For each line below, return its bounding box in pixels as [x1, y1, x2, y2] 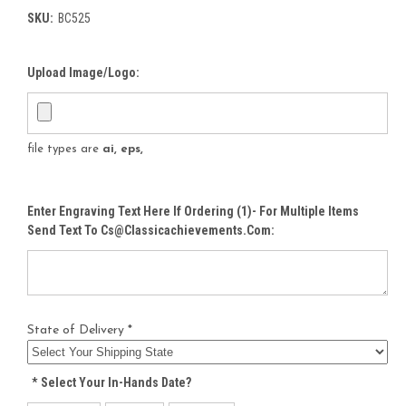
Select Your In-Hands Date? [37, 374, 191, 390]
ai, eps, [102, 142, 143, 155]
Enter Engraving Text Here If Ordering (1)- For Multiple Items [27, 203, 359, 218]
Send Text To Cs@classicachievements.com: [27, 222, 275, 237]
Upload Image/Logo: [27, 64, 140, 80]
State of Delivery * [27, 323, 132, 337]
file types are [27, 142, 102, 155]
